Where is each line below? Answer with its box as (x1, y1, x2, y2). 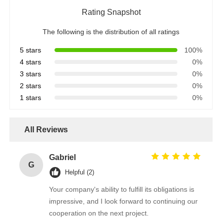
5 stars (20, 46, 42, 54)
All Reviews (24, 125, 68, 134)
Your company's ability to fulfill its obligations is (49, 185, 195, 193)
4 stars (20, 57, 42, 66)
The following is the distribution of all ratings (43, 27, 179, 36)
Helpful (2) (65, 168, 95, 176)
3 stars (20, 69, 42, 78)
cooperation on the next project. (49, 209, 149, 217)
